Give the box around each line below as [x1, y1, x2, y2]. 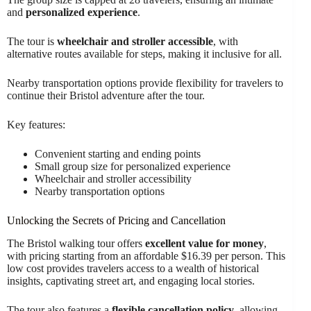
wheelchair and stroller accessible [57, 35, 213, 48]
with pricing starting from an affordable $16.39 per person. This [7, 250, 285, 262]
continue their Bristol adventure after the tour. [7, 90, 205, 102]
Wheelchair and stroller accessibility [35, 173, 192, 185]
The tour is [7, 35, 57, 48]
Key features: [7, 119, 65, 131]
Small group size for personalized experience [35, 160, 230, 173]
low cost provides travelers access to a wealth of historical [7, 262, 259, 274]
